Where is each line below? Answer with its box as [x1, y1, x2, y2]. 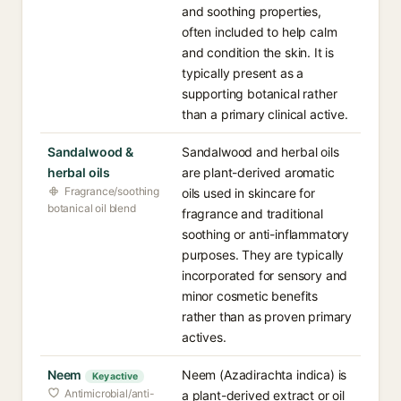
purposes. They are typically [182, 247, 345, 262]
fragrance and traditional [182, 206, 323, 221]
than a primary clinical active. [182, 107, 348, 122]
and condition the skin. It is [182, 45, 335, 60]
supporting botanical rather [182, 86, 337, 101]
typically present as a [182, 65, 304, 81]
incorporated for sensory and [182, 268, 348, 283]
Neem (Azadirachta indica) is [182, 367, 347, 382]
